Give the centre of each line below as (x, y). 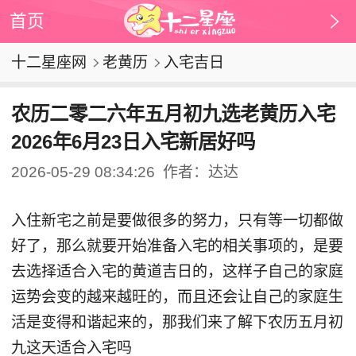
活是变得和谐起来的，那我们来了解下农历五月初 (177, 322)
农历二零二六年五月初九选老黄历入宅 (173, 114)
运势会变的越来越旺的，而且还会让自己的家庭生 (177, 296)
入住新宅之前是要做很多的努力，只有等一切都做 (177, 220)
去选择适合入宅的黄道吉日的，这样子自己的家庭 (177, 271)
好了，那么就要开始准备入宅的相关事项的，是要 (177, 246)
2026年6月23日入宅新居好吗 (133, 141)
